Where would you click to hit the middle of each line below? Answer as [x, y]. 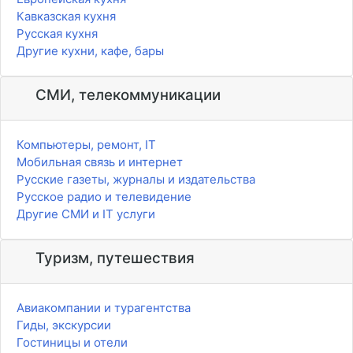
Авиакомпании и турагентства [104, 308]
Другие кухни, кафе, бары [90, 51]
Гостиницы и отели [72, 343]
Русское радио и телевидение [104, 197]
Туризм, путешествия [113, 258]
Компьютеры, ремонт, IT [86, 145]
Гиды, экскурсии [64, 325]
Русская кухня [57, 34]
